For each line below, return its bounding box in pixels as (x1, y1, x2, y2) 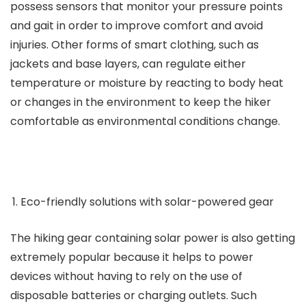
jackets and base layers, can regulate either (10, 56, 246, 72)
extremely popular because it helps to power (10, 249, 253, 265)
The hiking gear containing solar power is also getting (10, 230, 295, 246)
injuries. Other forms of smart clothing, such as (10, 37, 259, 53)
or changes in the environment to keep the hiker (10, 94, 271, 110)
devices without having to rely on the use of (10, 268, 242, 284)
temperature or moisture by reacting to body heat (10, 75, 283, 91)
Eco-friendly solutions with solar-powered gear (20, 194, 274, 210)
